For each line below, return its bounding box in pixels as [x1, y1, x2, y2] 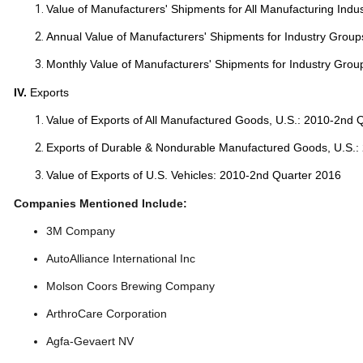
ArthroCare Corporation [46, 307, 167, 320]
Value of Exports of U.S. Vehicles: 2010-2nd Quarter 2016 [46, 169, 341, 181]
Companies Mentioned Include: [14, 197, 187, 210]
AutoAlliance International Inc [46, 252, 195, 265]
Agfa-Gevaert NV [46, 335, 134, 348]
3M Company [46, 224, 115, 237]
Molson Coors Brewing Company [46, 280, 215, 293]
